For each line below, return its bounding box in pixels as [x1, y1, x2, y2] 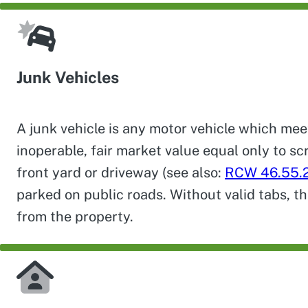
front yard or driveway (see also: [16, 164, 225, 181]
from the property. [16, 208, 133, 225]
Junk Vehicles [16, 68, 119, 87]
